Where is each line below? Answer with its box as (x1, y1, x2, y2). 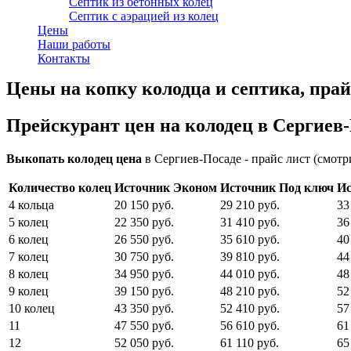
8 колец (9, 266, 49, 280)
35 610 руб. (220, 232, 280, 246)
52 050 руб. (114, 335, 174, 349)
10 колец (9, 301, 55, 315)
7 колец (9, 249, 49, 263)
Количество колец (9, 180, 111, 194)
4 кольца (9, 197, 54, 212)
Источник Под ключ (220, 180, 334, 194)
